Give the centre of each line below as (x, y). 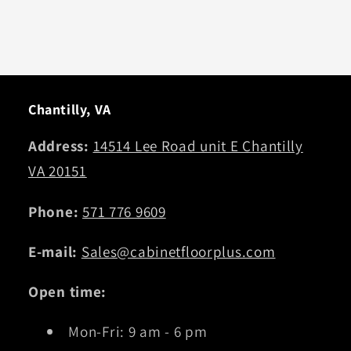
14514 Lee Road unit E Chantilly (198, 146)
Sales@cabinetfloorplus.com (178, 251)
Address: (59, 146)
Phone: (54, 211)
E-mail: (53, 251)
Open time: (68, 291)
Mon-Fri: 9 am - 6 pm (138, 332)
